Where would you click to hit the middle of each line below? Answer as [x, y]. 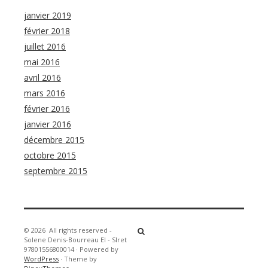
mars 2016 [45, 93]
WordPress [41, 259]
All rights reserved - [80, 230]
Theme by [80, 259]
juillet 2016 [45, 47]
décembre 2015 [54, 140]
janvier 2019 [48, 16]
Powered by [99, 249]
